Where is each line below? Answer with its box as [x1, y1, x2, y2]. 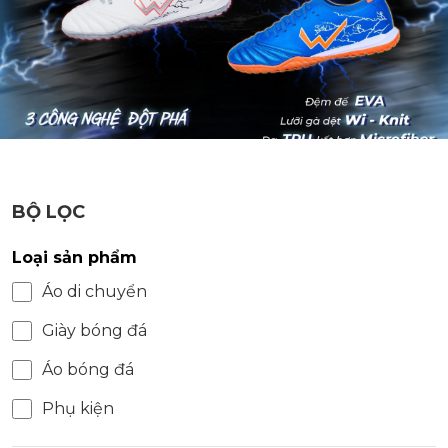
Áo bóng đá [42, 360, 134, 380]
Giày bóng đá [42, 321, 147, 341]
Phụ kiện [42, 399, 114, 419]
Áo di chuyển [42, 282, 147, 302]
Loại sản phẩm [12, 248, 137, 268]
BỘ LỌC [12, 201, 85, 224]
